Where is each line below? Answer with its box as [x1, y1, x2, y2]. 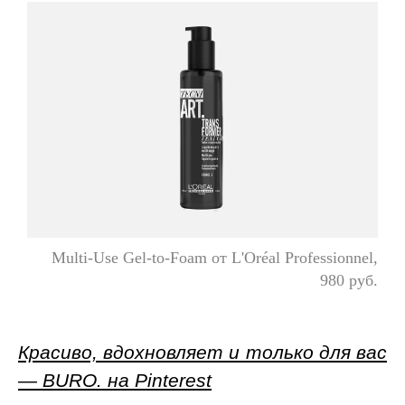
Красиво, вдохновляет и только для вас [18, 342, 387, 363]
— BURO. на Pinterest [18, 370, 212, 391]
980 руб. [320, 270, 378, 289]
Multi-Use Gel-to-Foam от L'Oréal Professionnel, [52, 248, 378, 267]
